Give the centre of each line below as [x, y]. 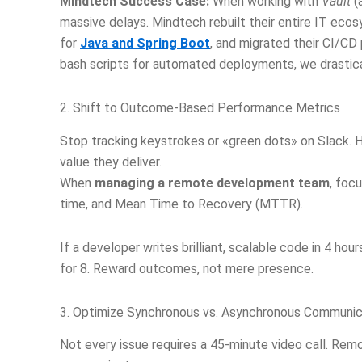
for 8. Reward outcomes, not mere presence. [187, 268]
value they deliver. [111, 162]
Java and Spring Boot [145, 43]
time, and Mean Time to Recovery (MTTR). [181, 204]
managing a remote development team [212, 183]
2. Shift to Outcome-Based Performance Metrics [200, 107]
